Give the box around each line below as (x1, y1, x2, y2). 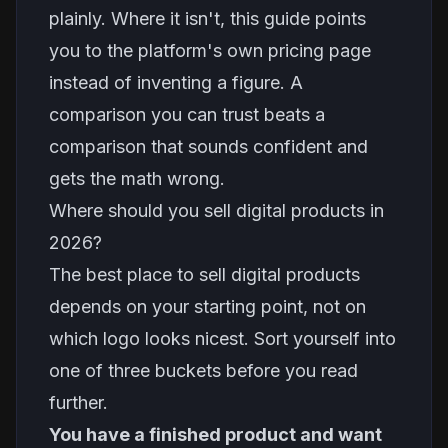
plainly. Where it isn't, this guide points (49, 8, 366, 29)
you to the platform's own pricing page (49, 40, 371, 61)
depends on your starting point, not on (49, 296, 366, 317)
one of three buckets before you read (49, 360, 358, 381)
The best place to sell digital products (49, 264, 360, 285)
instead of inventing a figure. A (49, 72, 303, 93)
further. (49, 392, 108, 413)
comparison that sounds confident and (49, 136, 368, 157)
